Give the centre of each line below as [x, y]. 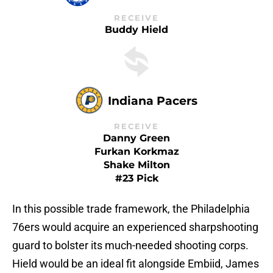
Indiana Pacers [153, 100]
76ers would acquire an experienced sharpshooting [135, 227]
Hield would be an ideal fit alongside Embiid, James [136, 263]
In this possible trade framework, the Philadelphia [131, 208]
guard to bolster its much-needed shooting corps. [130, 245]
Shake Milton [136, 165]
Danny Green [136, 138]
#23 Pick [136, 178]
